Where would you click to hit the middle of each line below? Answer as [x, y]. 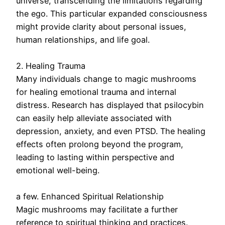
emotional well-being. [58, 171]
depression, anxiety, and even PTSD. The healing [111, 131]
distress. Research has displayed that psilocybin [110, 105]
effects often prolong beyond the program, [100, 144]
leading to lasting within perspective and [95, 157]
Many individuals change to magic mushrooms [106, 79]
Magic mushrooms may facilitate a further [97, 210]
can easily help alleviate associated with [94, 118]
